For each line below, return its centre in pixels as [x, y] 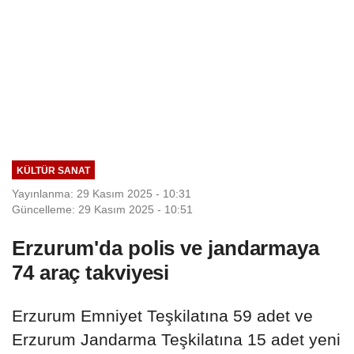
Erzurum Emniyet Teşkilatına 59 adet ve [162, 315]
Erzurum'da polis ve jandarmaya [166, 248]
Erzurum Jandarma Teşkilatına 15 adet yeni [176, 339]
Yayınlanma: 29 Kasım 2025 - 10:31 [102, 193]
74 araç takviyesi [91, 272]
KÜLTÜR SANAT [53, 170]
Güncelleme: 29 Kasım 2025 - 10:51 [102, 209]
